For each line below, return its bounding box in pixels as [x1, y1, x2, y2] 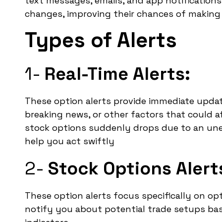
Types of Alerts [25, 26, 177, 53]
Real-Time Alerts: [45, 62, 190, 85]
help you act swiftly [25, 135, 114, 147]
